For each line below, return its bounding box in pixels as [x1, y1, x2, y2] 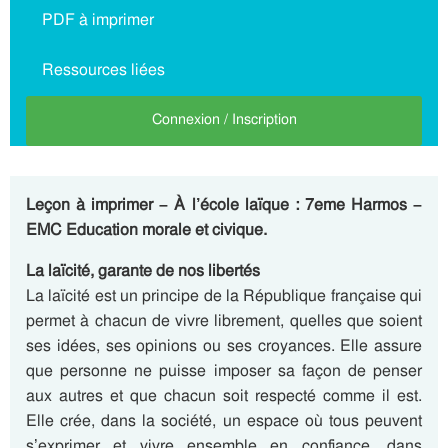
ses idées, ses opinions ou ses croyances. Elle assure [26, 335, 422, 356]
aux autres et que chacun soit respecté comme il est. [26, 385, 422, 406]
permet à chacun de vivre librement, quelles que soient [26, 310, 422, 331]
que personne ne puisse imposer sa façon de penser [26, 360, 422, 381]
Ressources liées [42, 59, 165, 81]
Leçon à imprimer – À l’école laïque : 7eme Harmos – [26, 194, 422, 215]
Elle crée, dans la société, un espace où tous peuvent [26, 410, 422, 431]
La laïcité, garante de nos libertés [26, 260, 260, 281]
